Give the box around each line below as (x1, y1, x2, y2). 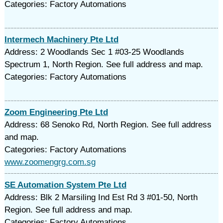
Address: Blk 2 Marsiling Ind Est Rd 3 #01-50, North (4, 193, 198, 202)
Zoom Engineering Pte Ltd (4, 108, 108, 117)
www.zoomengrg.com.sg (4, 157, 96, 167)
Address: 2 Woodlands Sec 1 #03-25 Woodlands (4, 47, 184, 57)
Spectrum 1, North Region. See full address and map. (4, 60, 203, 69)
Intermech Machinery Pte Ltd (4, 35, 118, 44)
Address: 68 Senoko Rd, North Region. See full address (4, 120, 212, 129)
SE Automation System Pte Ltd (4, 180, 126, 190)
